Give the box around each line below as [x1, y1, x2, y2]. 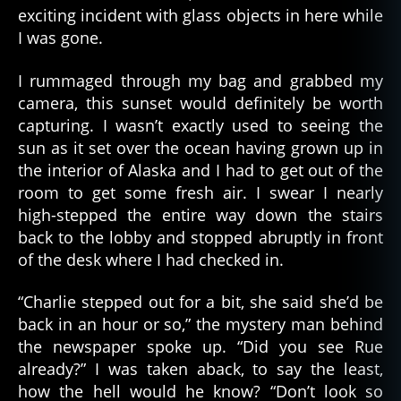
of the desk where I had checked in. [18, 248, 284, 270]
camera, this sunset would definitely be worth [18, 91, 383, 114]
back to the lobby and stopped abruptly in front [18, 226, 383, 248]
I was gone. [18, 27, 103, 49]
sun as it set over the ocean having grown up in [18, 136, 383, 158]
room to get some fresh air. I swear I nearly [18, 181, 383, 203]
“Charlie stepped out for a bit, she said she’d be [18, 291, 383, 313]
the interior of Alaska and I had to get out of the [18, 158, 383, 181]
